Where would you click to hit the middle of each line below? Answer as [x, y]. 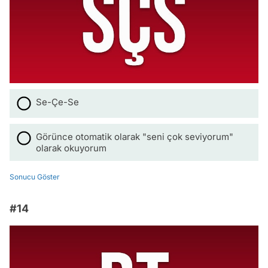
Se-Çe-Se [57, 102]
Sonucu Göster [35, 177]
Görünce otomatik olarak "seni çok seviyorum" [135, 137]
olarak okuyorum [71, 148]
